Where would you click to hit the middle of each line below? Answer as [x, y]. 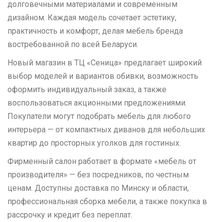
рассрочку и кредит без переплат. [70, 215]
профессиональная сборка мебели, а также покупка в [107, 201]
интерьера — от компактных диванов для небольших [106, 129]
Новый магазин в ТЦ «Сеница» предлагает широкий [105, 62]
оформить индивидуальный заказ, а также [87, 89]
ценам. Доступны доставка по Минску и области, [98, 188]
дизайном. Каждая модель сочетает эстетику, [92, 17]
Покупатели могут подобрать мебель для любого [99, 116]
